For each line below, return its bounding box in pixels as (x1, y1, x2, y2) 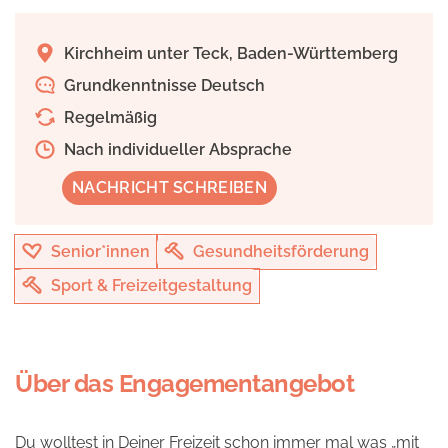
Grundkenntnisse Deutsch (60, 76, 265, 95)
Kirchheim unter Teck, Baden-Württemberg (60, 44, 398, 63)
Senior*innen (47, 242, 150, 261)
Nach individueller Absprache (60, 140, 292, 159)
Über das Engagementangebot (15, 369, 355, 398)
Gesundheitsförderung (189, 242, 369, 261)
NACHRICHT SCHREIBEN (72, 178, 267, 197)
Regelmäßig (60, 108, 157, 127)
